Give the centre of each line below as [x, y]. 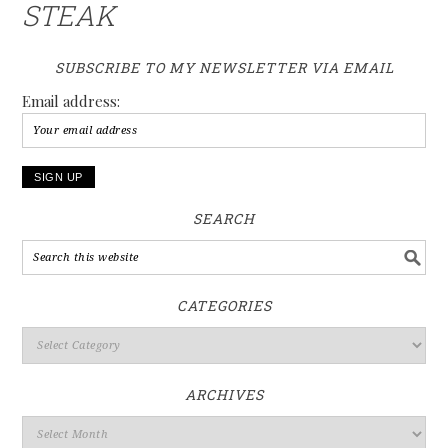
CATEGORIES [224, 305]
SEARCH [224, 218]
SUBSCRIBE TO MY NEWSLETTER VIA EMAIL [224, 67]
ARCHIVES [224, 394]
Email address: [71, 100]
